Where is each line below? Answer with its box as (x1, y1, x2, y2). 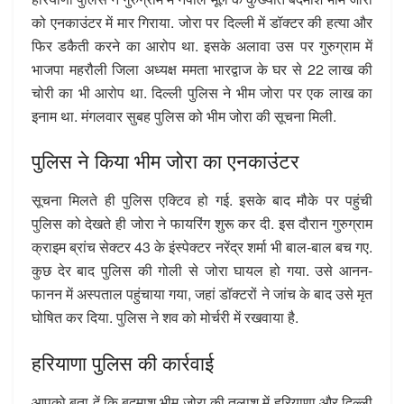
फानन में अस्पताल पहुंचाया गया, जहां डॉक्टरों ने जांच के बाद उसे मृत (32, 283, 372, 305)
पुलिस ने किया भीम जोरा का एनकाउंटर (32, 146, 299, 175)
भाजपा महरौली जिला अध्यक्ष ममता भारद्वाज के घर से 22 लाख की (32, 58, 372, 79)
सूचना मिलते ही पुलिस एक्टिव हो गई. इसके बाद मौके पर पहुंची (32, 189, 372, 211)
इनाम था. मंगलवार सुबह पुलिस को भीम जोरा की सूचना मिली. (32, 105, 336, 126)
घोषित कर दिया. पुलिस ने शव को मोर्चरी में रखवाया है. (32, 307, 298, 328)
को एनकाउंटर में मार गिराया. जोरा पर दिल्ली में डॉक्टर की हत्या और (32, 11, 372, 32)
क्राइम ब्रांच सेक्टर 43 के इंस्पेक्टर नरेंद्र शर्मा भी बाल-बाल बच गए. (32, 236, 372, 258)
